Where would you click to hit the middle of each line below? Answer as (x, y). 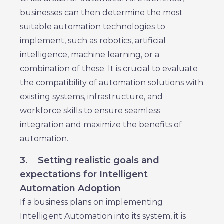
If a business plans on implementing (91, 202)
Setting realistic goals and (99, 160)
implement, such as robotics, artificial (93, 41)
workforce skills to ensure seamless (90, 111)
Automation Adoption (70, 188)
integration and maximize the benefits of (101, 125)
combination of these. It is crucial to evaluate (109, 69)
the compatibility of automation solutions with (112, 83)
